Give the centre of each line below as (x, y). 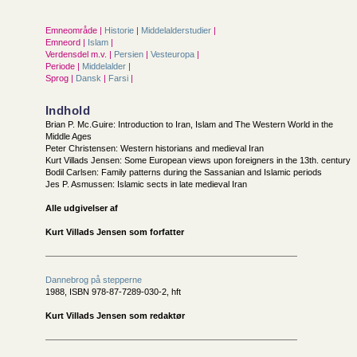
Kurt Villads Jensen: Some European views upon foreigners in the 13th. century (198, 160)
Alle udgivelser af (82, 208)
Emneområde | (74, 30)
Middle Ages (69, 136)
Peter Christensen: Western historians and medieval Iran (155, 148)
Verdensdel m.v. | (78, 54)
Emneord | (65, 42)
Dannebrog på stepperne (94, 280)
